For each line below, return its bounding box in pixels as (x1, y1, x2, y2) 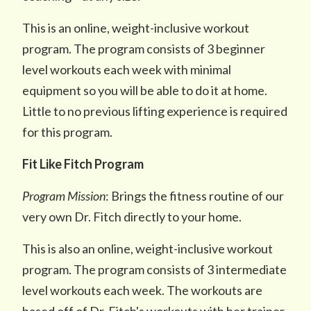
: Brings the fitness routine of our (106, 188, 284, 203)
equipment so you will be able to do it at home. (22, 83, 267, 98)
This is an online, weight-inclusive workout (22, 20, 249, 35)
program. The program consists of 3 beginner (22, 41, 265, 56)
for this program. (22, 124, 112, 140)
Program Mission (22, 188, 106, 203)
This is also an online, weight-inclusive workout (22, 241, 273, 256)
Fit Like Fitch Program (22, 156, 144, 171)
